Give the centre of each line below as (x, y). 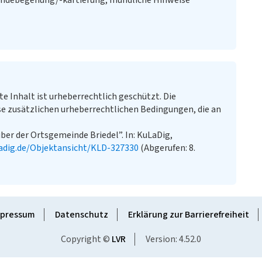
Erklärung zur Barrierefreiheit (188, 215)
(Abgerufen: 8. (167, 148)
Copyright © (86, 239)
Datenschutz (81, 215)
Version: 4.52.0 (173, 239)
